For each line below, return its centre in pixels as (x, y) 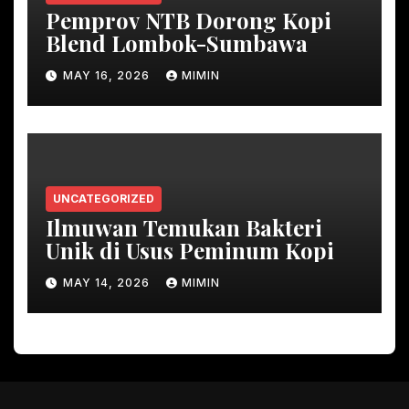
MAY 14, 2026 (108, 283)
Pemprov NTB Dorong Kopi (189, 20)
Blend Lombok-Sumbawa (177, 42)
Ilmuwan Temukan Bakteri (184, 227)
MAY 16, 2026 (108, 76)
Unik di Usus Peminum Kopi (190, 250)
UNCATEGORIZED (104, 198)
